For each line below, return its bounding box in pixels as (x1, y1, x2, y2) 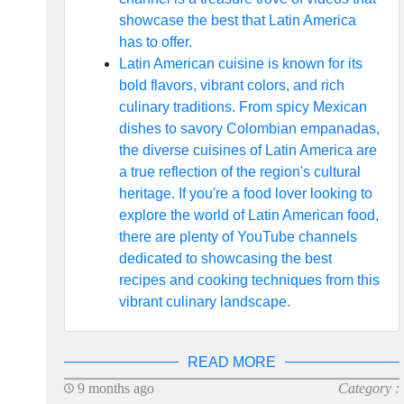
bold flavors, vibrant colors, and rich (118, 78, 344, 93)
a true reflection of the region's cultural (118, 164, 361, 179)
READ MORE (187, 354, 276, 370)
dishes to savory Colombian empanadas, (118, 121, 380, 136)
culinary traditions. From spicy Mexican (118, 99, 367, 115)
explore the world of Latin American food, (118, 207, 379, 223)
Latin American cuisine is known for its (118, 56, 363, 71)
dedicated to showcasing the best (118, 251, 332, 266)
